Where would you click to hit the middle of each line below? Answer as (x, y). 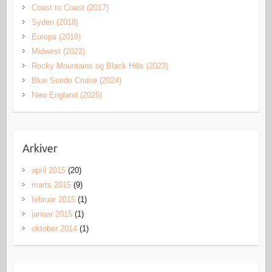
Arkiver (40, 148)
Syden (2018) (55, 22)
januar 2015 (52, 214)
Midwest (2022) (58, 52)
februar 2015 (53, 200)
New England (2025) (66, 95)
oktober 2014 (54, 229)
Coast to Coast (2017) (70, 8)
